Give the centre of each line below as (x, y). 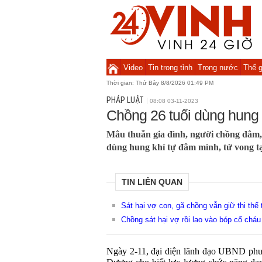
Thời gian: (121, 83)
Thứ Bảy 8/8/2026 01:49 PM (175, 83)
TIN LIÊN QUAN (152, 182)
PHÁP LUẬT (125, 100)
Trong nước (218, 68)
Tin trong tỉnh (170, 68)
